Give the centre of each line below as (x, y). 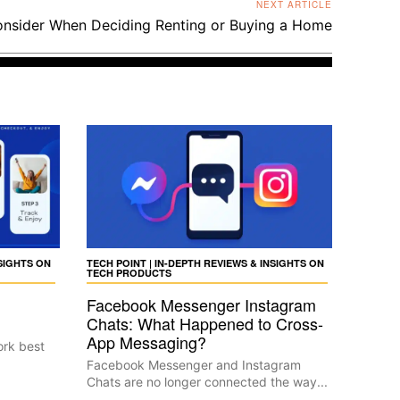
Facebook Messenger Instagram (201, 304)
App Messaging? (146, 342)
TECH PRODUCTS (129, 273)
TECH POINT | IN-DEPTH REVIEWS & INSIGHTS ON (205, 263)
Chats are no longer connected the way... (207, 382)
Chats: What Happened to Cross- (204, 323)
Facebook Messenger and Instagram (193, 365)
